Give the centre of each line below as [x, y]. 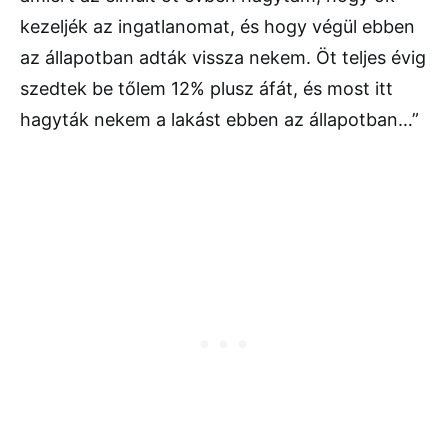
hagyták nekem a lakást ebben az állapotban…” [219, 120]
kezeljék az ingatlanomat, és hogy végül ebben [217, 27]
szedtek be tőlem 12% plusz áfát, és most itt [206, 89]
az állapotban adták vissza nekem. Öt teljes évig [223, 58]
